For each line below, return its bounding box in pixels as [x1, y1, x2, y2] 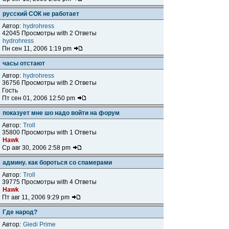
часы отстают [3, 60, 45, 67]
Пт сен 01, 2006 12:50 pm [2, 95, 77, 102]
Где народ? [3, 209, 37, 216]
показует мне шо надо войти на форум [3, 109, 120, 117]
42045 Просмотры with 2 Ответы [2, 30, 97, 37]
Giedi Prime [23, 221, 56, 228]
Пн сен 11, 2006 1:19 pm [2, 45, 73, 52]
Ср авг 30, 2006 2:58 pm [2, 144, 72, 151]
